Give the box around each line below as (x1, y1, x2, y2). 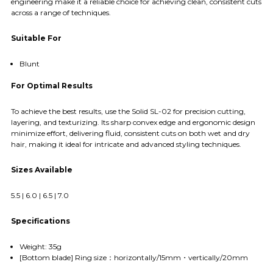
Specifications (11, 216, 70, 225)
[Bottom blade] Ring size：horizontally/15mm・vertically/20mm (19, 252, 248, 262)
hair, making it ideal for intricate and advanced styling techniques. (11, 139, 241, 149)
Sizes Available (11, 165, 73, 174)
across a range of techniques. (11, 7, 111, 17)
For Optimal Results (11, 80, 93, 90)
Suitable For (11, 33, 62, 43)
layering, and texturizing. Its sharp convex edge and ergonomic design (11, 117, 255, 127)
